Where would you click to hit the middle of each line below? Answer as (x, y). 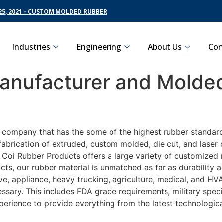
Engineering (99, 46)
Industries (31, 46)
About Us (165, 46)
